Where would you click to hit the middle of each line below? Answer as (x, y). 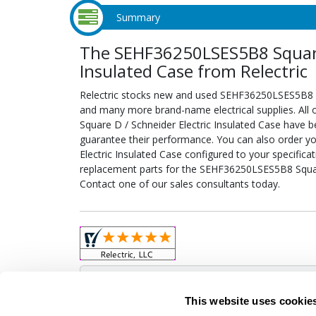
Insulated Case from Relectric (193, 71)
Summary (138, 18)
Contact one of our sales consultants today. (180, 184)
